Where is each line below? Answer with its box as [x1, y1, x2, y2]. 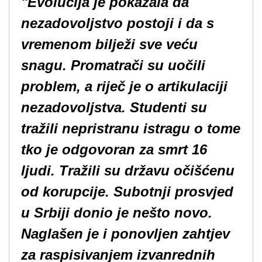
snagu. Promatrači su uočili [21, 57, 205, 73]
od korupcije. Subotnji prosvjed [21, 184, 233, 199]
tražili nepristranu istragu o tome [21, 120, 240, 136]
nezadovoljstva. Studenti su [21, 99, 207, 115]
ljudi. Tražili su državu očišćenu [21, 163, 235, 178]
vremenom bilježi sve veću [21, 36, 198, 52]
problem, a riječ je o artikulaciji [21, 78, 227, 94]
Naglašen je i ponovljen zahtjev [21, 226, 230, 242]
